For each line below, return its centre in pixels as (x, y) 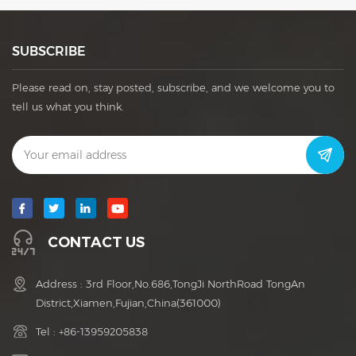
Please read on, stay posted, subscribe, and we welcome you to (173, 87)
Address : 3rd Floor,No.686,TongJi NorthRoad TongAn (170, 284)
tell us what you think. (68, 106)
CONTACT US (96, 243)
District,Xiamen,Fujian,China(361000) (128, 303)
